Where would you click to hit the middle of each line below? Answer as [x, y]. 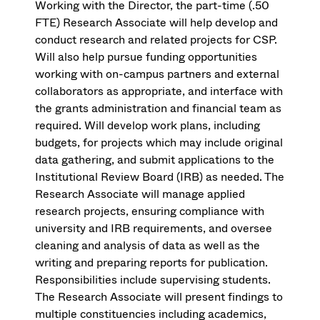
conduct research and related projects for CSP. [156, 40]
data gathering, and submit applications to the [155, 160]
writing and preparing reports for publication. [152, 263]
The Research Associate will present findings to [159, 297]
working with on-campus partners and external [157, 74]
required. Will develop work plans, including [148, 126]
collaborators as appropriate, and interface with [159, 91]
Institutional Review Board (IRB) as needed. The [160, 177]
